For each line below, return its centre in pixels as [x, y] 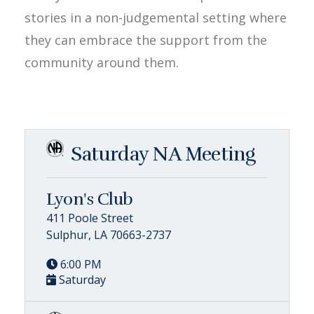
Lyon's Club [90, 199]
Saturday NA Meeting [163, 154]
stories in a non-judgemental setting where [156, 17]
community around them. [102, 62]
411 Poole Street [90, 218]
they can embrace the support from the [146, 40]
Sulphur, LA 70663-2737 [109, 234]
